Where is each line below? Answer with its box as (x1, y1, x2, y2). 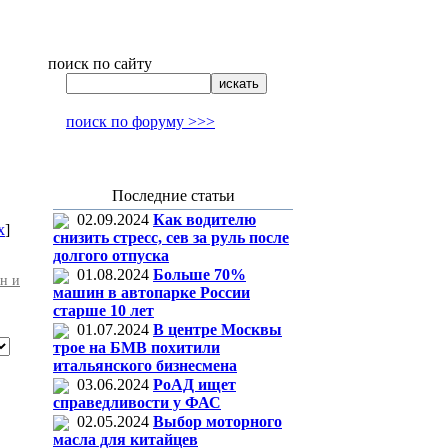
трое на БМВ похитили (53, 339, 220, 357)
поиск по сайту (48, 55, 152, 72)
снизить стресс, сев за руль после (53, 229, 289, 247)
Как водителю (153, 211, 256, 228)
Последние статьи (111, 187, 235, 204)
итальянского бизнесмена (53, 357, 237, 375)
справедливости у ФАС (53, 394, 221, 412)
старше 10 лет (53, 302, 154, 320)
